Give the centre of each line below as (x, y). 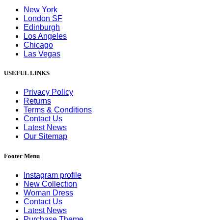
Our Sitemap (45, 137)
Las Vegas (42, 54)
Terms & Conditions (58, 110)
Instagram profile (53, 175)
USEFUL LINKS (27, 73)
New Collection (50, 184)
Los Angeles (45, 36)
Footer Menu (22, 156)
